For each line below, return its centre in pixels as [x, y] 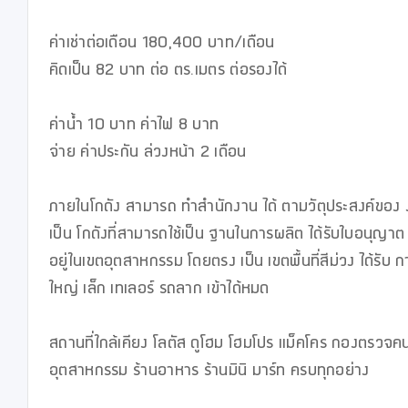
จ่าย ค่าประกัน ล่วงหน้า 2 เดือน [148, 155]
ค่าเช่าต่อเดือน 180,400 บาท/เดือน [164, 46]
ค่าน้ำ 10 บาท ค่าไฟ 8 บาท [137, 127]
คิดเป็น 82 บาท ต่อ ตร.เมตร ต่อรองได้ [168, 73]
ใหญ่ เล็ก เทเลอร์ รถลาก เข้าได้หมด [159, 291]
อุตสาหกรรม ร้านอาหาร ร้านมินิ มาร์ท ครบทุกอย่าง [209, 373]
